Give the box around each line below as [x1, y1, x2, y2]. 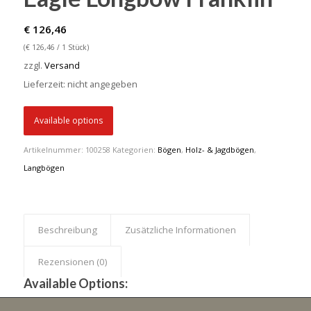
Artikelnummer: [23, 144, 85, 155]
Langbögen [23, 162, 65, 174]
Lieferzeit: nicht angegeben [23, 78, 137, 91]
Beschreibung [37, 224, 97, 237]
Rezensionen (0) [37, 255, 108, 269]
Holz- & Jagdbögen [185, 144, 254, 155]
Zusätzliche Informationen [124, 224, 236, 237]
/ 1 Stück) [54, 42, 89, 53]
